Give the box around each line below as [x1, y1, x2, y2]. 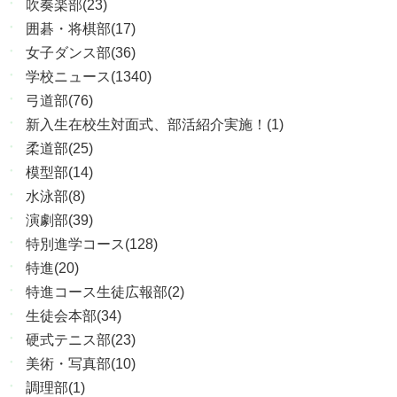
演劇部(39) [26, 213, 94, 229]
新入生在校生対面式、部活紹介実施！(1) [26, 117, 284, 133]
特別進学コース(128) [26, 237, 159, 253]
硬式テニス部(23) [26, 332, 136, 348]
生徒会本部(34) [26, 308, 122, 324]
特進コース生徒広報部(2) [26, 284, 185, 300]
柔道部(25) [26, 141, 94, 157]
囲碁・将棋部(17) [26, 21, 136, 37]
